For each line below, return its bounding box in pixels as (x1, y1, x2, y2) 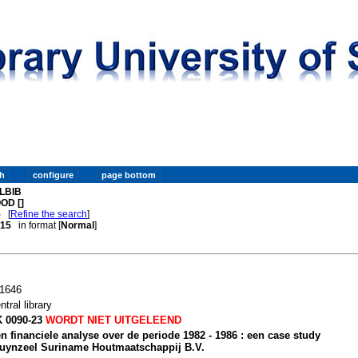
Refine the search (10, 208, 88, 220)
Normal (61, 219, 95, 231)
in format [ (11, 219, 62, 231)
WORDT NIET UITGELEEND (42, 313, 181, 326)
